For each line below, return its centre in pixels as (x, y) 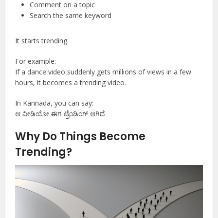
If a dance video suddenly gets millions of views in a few (103, 72)
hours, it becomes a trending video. (71, 83)
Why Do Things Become (81, 137)
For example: (36, 61)
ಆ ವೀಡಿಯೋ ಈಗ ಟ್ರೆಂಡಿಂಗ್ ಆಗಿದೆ (60, 114)
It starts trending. (42, 41)
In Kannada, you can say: (54, 103)
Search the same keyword (71, 16)
